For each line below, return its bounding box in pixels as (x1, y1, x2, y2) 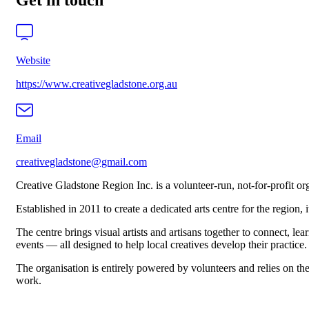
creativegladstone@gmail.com (16, 156, 147, 168)
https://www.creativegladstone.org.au (16, 78, 177, 90)
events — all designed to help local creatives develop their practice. (16, 239, 307, 251)
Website (16, 54, 50, 67)
